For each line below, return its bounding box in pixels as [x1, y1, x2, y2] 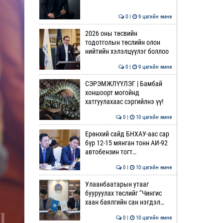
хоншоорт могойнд [85, 89, 139, 97]
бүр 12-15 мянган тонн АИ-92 [85, 139, 168, 147]
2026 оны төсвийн [85, 29, 137, 37]
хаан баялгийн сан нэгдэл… [85, 198, 164, 206]
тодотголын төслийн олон [85, 38, 160, 46]
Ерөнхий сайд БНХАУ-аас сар [85, 130, 169, 138]
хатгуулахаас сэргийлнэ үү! [85, 98, 163, 106]
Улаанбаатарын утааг [85, 180, 149, 188]
